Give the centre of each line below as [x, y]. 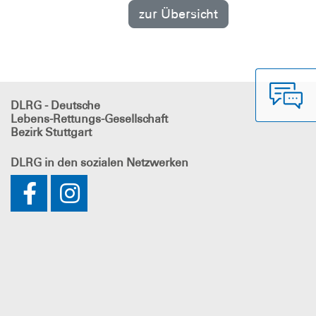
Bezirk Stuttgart [51, 133]
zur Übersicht [178, 13]
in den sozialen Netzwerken [115, 163]
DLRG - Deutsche [55, 106]
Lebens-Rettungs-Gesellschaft [89, 119]
